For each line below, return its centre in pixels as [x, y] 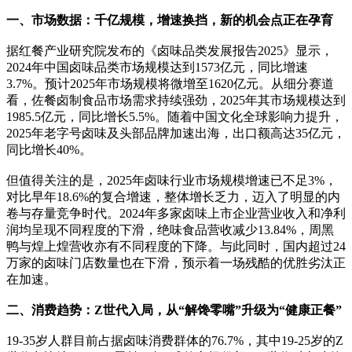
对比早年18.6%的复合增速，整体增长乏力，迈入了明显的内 [173, 196]
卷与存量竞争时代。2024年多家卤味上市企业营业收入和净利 [176, 213]
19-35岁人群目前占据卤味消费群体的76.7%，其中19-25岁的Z [175, 340]
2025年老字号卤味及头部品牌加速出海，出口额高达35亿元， [176, 133]
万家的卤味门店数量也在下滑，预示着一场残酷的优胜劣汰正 [176, 262]
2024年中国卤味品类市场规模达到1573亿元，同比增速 [157, 67]
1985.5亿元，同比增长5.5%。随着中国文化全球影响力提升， [175, 116]
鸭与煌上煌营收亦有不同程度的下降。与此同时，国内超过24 [176, 246]
